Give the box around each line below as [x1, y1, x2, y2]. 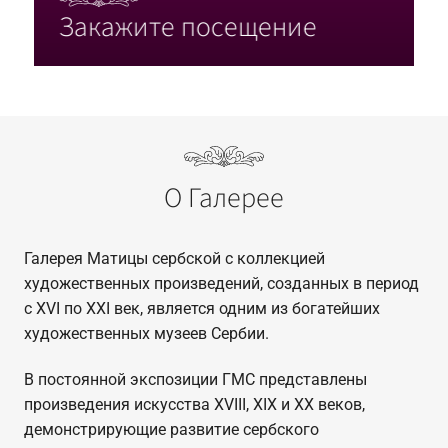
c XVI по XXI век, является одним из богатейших [23, 299, 380, 319]
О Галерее [163, 178, 284, 219]
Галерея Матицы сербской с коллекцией [23, 249, 325, 269]
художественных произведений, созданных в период [23, 274, 419, 294]
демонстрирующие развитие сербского [23, 419, 319, 439]
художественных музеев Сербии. [23, 324, 269, 344]
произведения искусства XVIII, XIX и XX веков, [23, 394, 365, 414]
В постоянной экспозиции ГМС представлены [23, 369, 367, 389]
